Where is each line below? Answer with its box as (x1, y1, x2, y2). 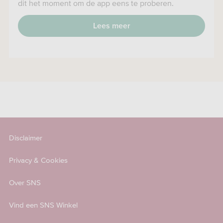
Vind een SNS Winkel (9, 201, 78, 210)
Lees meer (93, 22, 130, 30)
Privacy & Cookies (9, 156, 68, 165)
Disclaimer (9, 133, 42, 142)
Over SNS (9, 178, 41, 187)
